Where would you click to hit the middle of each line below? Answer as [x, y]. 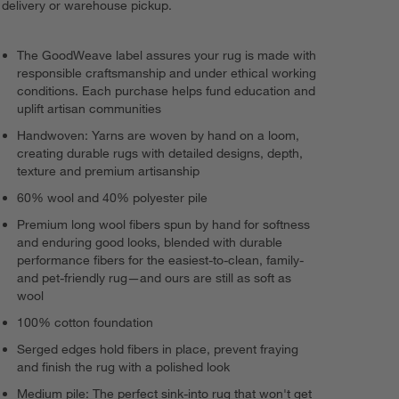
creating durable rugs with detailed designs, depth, [160, 153]
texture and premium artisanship [109, 171]
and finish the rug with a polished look [124, 366]
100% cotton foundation [85, 322]
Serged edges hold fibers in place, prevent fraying [158, 349]
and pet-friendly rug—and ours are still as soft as [155, 277]
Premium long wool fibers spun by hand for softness [164, 224]
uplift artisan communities [90, 108]
